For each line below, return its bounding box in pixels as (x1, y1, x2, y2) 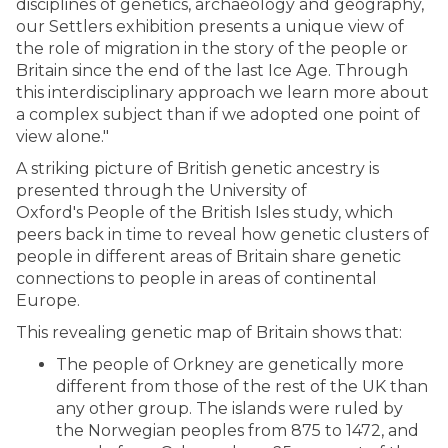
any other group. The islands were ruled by (56, 399, 403, 418)
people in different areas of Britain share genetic (16, 247, 401, 266)
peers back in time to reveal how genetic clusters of (16, 225, 429, 244)
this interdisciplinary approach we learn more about (16, 83, 429, 102)
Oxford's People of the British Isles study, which (16, 203, 393, 222)
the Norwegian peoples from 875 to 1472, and (56, 421, 419, 440)
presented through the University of (16, 181, 307, 200)
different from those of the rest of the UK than (56, 377, 428, 396)
